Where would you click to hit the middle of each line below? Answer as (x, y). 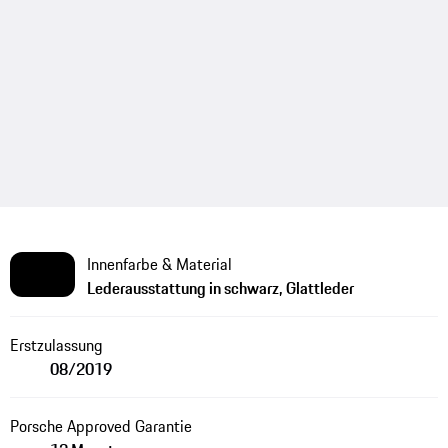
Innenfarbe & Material (159, 263)
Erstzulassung (56, 344)
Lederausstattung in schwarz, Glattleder (220, 287)
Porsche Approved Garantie (100, 425)
